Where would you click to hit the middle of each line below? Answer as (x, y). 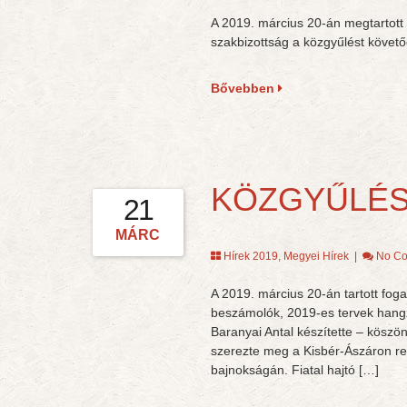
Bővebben (244, 88)
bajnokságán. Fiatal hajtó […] (294, 370)
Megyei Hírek (316, 256)
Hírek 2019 (250, 256)
